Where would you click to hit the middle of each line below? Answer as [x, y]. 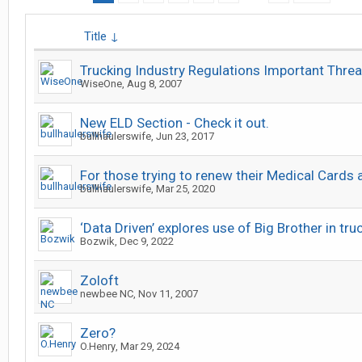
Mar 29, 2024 [150, 346]
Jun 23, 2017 [185, 136]
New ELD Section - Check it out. [175, 123]
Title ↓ [101, 36]
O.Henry [98, 346]
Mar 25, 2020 [185, 189]
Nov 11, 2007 [168, 294]
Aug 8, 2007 [154, 84]
